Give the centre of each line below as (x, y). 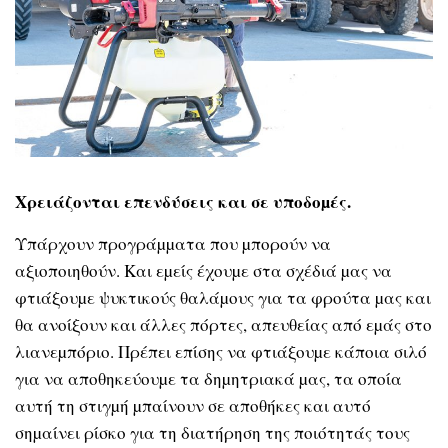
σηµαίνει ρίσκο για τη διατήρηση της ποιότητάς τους (212, 432)
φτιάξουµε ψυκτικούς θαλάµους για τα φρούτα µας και (223, 297)
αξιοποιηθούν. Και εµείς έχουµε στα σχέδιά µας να (203, 270)
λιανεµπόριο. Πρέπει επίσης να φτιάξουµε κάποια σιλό (221, 351)
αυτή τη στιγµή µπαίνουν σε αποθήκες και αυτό (193, 405)
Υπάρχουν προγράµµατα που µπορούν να (173, 243)
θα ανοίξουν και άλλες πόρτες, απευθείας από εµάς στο (223, 324)
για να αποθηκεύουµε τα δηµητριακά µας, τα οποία (208, 378)
